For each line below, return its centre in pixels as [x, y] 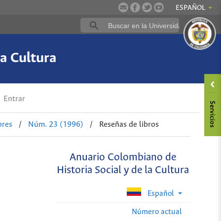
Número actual [157, 212]
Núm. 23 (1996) [55, 124]
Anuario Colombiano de [123, 158]
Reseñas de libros [129, 124]
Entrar [14, 99]
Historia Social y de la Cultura [123, 171]
